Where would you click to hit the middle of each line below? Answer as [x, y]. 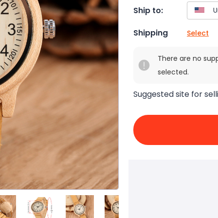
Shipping [151, 33]
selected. [173, 72]
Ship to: [148, 10]
